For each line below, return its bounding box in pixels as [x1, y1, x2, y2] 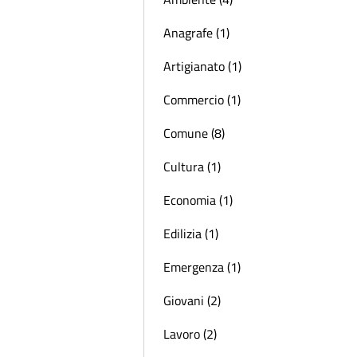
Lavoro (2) [163, 324, 217, 343]
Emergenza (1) [163, 257, 241, 277]
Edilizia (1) [163, 224, 218, 243]
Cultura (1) [163, 157, 221, 176]
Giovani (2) [163, 291, 221, 310]
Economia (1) [163, 190, 233, 210]
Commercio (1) [163, 90, 241, 109]
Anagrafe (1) [163, 23, 229, 42]
